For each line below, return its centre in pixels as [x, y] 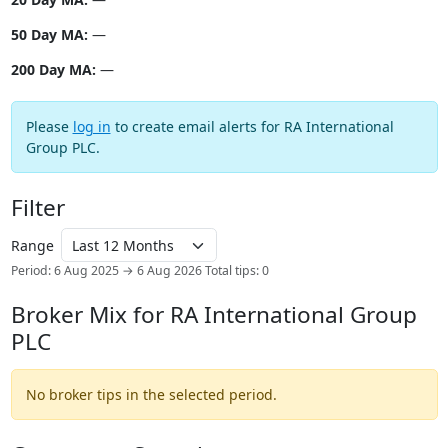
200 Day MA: [53, 70]
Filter [37, 208]
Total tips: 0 [236, 270]
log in [91, 127]
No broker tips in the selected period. [151, 394]
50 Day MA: [49, 35]
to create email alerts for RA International [252, 127]
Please [49, 127]
